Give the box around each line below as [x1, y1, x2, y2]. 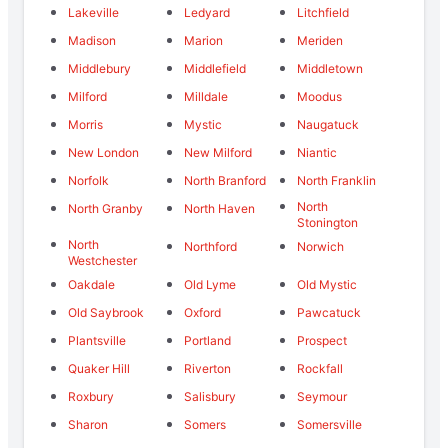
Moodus [297, 89, 343, 105]
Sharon [68, 417, 108, 433]
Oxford [183, 305, 221, 321]
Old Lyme [183, 277, 236, 293]
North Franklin [297, 173, 377, 189]
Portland [183, 333, 231, 349]
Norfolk [68, 173, 109, 189]
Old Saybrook [68, 305, 144, 321]
